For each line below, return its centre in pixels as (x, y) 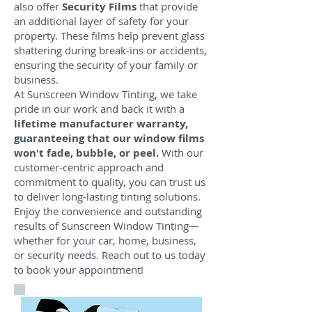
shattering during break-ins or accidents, (110, 50)
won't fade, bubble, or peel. (88, 153)
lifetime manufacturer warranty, (101, 124)
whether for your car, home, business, (105, 240)
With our (182, 153)
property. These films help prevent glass (109, 36)
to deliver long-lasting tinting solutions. (107, 196)
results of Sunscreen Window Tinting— (107, 226)
